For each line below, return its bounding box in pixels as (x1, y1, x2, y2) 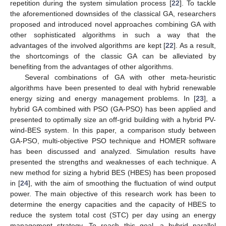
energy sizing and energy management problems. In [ (10, 94, 196, 103)
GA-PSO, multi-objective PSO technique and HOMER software (10, 137, 216, 145)
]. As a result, (174, 41, 216, 50)
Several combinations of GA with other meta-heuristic (24, 73, 216, 82)
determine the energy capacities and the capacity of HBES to (10, 200, 216, 209)
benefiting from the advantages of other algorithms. (10, 63, 174, 71)
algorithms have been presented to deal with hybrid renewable (10, 84, 216, 92)
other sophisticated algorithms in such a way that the (10, 31, 216, 39)
